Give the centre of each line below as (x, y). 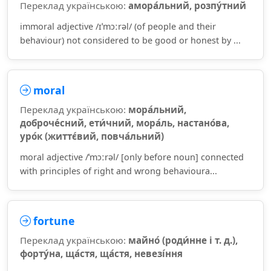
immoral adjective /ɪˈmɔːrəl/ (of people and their (118, 26)
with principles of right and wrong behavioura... (119, 171)
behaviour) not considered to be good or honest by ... (130, 40)
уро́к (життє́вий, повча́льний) (92, 136)
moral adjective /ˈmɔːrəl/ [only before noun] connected (132, 157)
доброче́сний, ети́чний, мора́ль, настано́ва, (125, 123)
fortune (54, 221)
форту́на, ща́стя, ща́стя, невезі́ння (101, 253)
